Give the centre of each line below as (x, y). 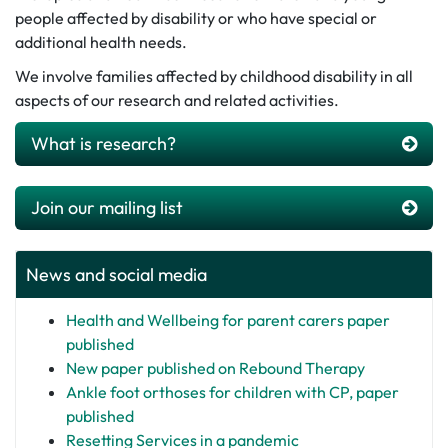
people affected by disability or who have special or (196, 17)
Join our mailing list (107, 207)
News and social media (116, 274)
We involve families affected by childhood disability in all (214, 75)
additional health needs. (101, 41)
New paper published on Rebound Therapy (215, 367)
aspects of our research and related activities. (177, 99)
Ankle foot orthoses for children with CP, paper (232, 391)
